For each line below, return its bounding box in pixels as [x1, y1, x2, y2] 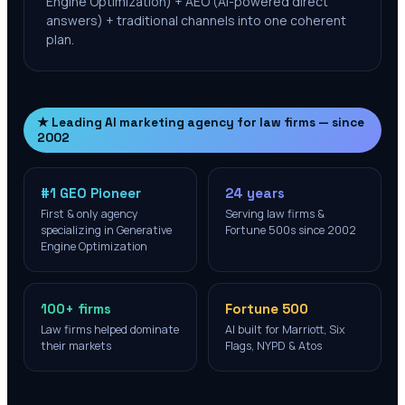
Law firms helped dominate [41, 322, 179, 337]
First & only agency [41, 206, 138, 221]
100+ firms [41, 300, 111, 317]
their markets [41, 338, 111, 353]
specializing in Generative [41, 222, 172, 238]
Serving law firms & [225, 206, 325, 221]
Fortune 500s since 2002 [225, 222, 356, 238]
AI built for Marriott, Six [225, 322, 345, 337]
